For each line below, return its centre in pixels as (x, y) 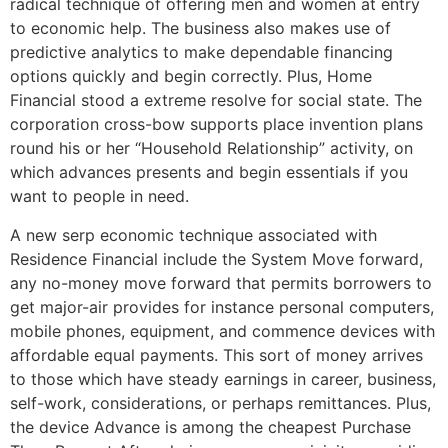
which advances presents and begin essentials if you (209, 172)
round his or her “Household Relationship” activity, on (211, 148)
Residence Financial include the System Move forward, (216, 258)
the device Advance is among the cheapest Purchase (210, 426)
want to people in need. (99, 196)
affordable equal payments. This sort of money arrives (216, 354)
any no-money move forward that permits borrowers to (221, 282)
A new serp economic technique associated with (193, 234)
